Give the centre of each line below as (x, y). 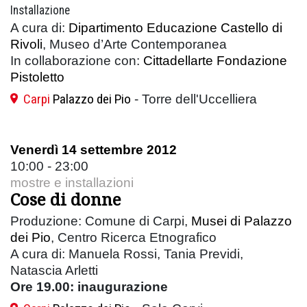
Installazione (40, 10)
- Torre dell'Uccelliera (194, 99)
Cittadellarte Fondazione (215, 60)
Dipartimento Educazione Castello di (175, 27)
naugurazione (124, 286)
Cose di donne (66, 199)
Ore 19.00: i (46, 286)
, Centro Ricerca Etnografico (134, 237)
